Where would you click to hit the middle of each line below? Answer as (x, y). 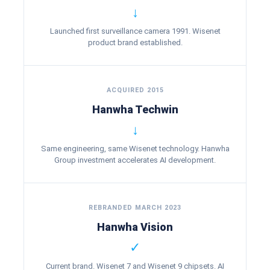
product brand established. (135, 42)
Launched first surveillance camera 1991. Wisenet (135, 31)
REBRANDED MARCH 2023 (135, 208)
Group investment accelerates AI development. (135, 160)
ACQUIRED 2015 (135, 90)
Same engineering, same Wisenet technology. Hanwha (135, 149)
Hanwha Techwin (135, 109)
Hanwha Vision (135, 227)
